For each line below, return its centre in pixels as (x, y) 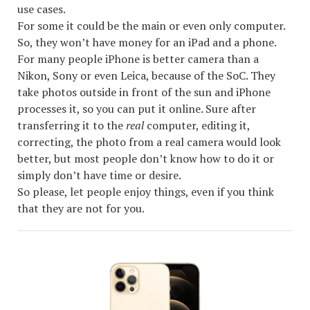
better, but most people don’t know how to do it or (146, 158)
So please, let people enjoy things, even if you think (146, 191)
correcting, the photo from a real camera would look (149, 142)
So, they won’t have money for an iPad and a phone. (147, 42)
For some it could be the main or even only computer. (151, 25)
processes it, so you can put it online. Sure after (137, 108)
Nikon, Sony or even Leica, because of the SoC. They (146, 75)
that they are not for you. (81, 208)
